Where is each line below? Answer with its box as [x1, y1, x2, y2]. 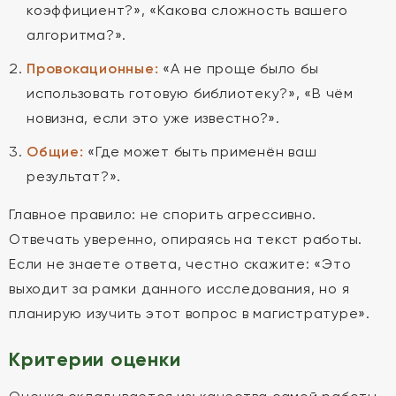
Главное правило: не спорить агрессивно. [9, 206, 316, 223]
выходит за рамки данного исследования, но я [9, 280, 350, 297]
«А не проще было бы [158, 60, 319, 77]
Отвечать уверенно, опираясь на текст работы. [9, 231, 362, 247]
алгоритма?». [27, 27, 126, 43]
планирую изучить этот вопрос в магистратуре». [9, 305, 370, 322]
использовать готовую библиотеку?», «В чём [27, 85, 354, 102]
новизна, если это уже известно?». [27, 110, 280, 126]
